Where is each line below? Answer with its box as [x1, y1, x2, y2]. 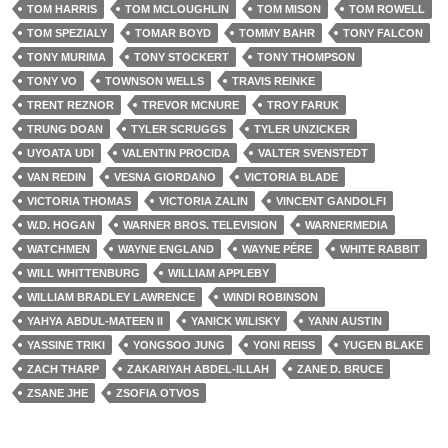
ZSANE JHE [27, 387, 88, 399]
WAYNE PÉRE [242, 243, 312, 255]
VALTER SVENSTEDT [258, 147, 368, 159]
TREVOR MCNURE [142, 99, 239, 111]
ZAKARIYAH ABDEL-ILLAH [127, 363, 269, 375]
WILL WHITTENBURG [27, 267, 140, 279]
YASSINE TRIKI [27, 339, 105, 351]
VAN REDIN [27, 171, 86, 183]
